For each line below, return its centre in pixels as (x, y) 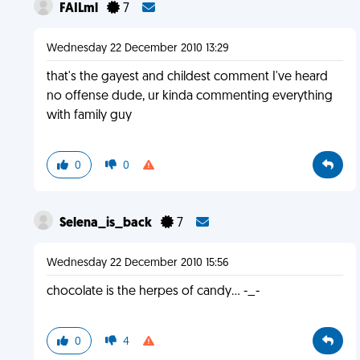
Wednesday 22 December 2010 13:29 (137, 49)
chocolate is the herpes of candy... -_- (153, 292)
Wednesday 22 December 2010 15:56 (137, 263)
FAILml (80, 9)
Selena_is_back (106, 223)
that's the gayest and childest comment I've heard (187, 77)
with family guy (89, 116)
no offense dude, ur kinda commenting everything (189, 96)
